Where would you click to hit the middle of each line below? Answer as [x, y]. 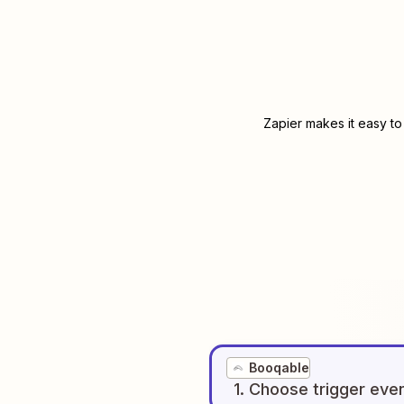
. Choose [274, 389]
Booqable [279, 367]
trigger [339, 389]
